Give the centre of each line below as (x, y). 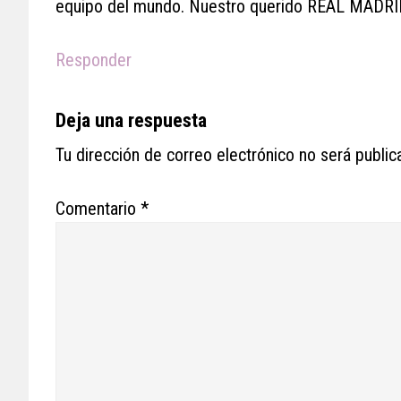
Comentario (98, 208)
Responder (94, 60)
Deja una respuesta (131, 120)
